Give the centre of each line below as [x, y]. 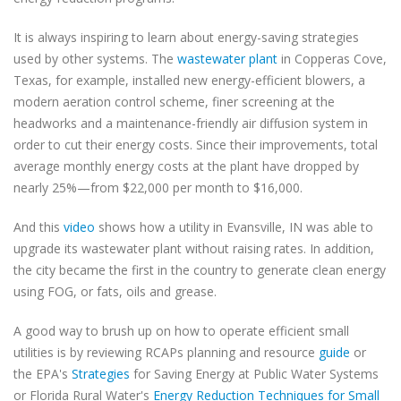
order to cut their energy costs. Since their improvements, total [196, 145]
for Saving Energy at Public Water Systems [254, 374]
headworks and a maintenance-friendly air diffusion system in [191, 123]
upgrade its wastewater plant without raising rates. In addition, [194, 248]
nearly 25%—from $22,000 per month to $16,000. [158, 188]
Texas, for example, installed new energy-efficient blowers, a [189, 80]
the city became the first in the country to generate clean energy [200, 270]
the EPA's [43, 374]
